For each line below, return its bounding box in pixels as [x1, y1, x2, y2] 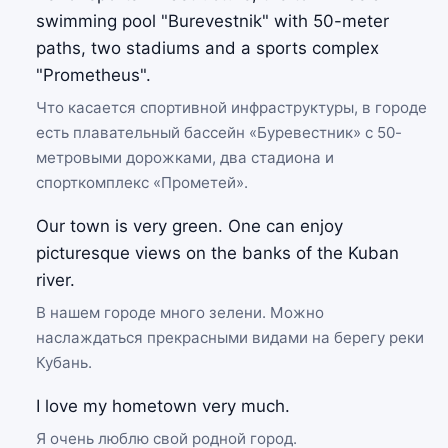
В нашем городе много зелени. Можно [36, 303, 324, 322]
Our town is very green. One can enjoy [36, 216, 343, 236]
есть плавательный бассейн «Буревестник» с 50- [36, 123, 402, 142]
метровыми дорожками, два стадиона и [36, 148, 334, 167]
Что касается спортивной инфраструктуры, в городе [36, 98, 427, 117]
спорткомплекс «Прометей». [36, 173, 248, 192]
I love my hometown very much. [36, 396, 290, 416]
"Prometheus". [36, 65, 151, 85]
